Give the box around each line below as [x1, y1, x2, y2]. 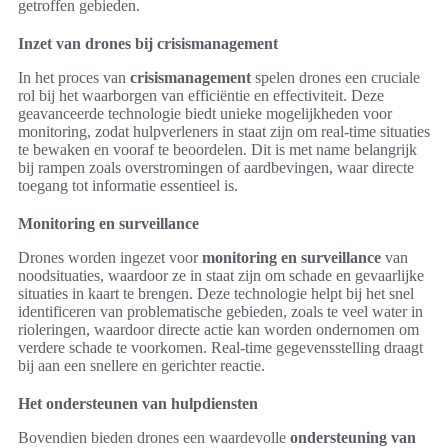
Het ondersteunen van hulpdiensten [18, 395, 258, 412]
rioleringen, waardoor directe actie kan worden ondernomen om [18, 321, 419, 338]
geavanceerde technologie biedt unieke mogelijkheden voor [18, 105, 392, 122]
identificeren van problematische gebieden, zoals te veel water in [18, 303, 423, 320]
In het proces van [18, 69, 130, 86]
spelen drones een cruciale [251, 69, 420, 86]
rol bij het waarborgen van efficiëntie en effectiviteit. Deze [18, 87, 384, 104]
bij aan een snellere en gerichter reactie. [18, 357, 265, 374]
